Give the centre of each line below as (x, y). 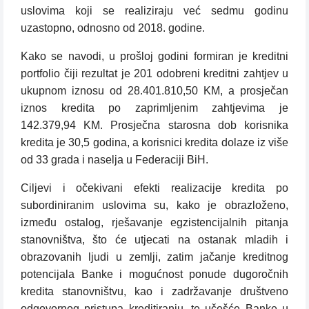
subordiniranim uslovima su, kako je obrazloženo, (154, 206)
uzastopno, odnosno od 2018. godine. (113, 28)
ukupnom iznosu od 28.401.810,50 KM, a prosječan (154, 91)
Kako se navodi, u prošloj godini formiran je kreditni (154, 57)
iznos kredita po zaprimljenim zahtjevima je (154, 108)
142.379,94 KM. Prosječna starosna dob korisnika (154, 126)
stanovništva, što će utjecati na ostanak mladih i (154, 240)
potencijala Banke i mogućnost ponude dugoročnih (154, 275)
